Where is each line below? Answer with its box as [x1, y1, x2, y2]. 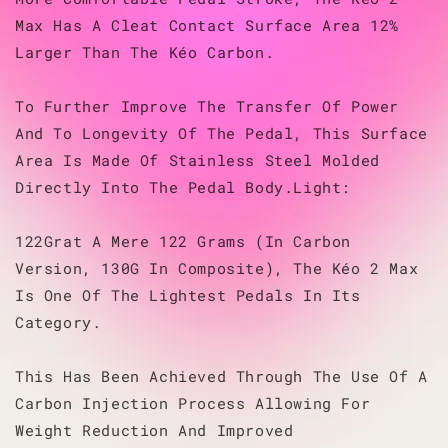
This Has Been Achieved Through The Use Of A [15, 365, 428, 386]
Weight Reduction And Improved [15, 419, 294, 440]
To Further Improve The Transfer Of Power [15, 95, 400, 116]
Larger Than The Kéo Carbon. [15, 41, 275, 62]
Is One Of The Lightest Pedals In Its [15, 284, 361, 305]
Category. [15, 311, 102, 332]
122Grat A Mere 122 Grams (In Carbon [15, 230, 352, 251]
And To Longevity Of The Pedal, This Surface [15, 122, 428, 143]
